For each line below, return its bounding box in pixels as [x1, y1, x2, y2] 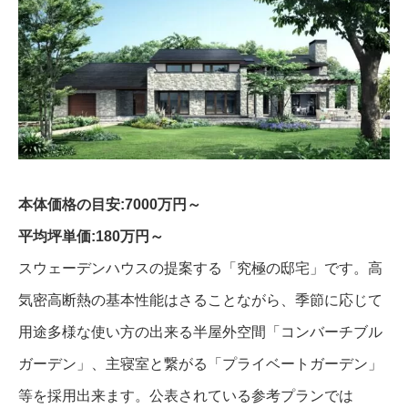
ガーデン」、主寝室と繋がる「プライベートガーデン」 [18, 356, 382, 372]
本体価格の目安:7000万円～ [18, 197, 201, 213]
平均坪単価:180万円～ [18, 229, 164, 245]
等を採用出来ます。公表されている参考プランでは [18, 388, 353, 404]
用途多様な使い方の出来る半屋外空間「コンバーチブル [18, 324, 382, 341]
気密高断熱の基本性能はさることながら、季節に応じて [18, 292, 382, 309]
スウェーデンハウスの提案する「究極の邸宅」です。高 [18, 260, 382, 277]
